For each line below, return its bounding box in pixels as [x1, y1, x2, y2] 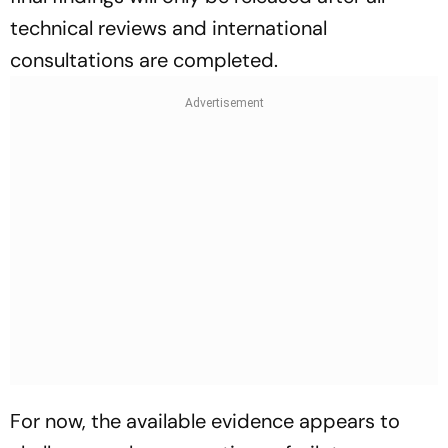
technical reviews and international [10, 15, 327, 41]
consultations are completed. [10, 47, 278, 73]
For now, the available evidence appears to [10, 408, 400, 434]
